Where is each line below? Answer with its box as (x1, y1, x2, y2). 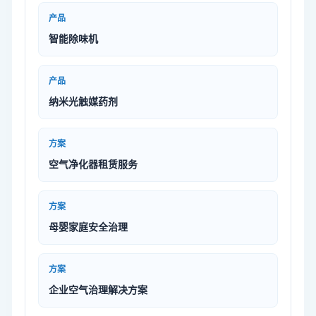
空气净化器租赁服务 (49, 159, 138, 170)
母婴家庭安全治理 (49, 221, 128, 233)
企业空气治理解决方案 (49, 284, 147, 296)
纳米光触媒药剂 (49, 96, 118, 107)
